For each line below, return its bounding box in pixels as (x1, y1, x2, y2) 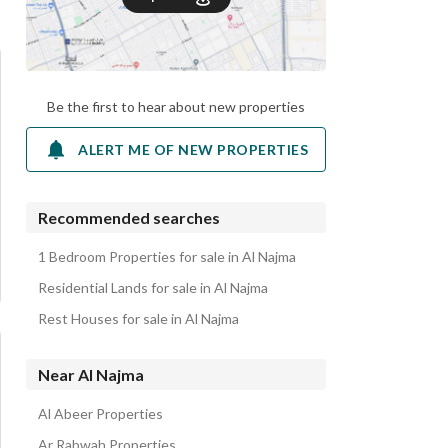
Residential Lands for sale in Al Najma (38, 279, 268, 296)
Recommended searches (38, 208, 220, 227)
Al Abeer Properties (38, 405, 163, 422)
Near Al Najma (38, 365, 144, 384)
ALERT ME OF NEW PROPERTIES (78, 140, 308, 158)
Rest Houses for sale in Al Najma (38, 310, 239, 327)
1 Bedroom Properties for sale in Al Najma (38, 248, 296, 265)
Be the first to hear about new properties (47, 98, 305, 115)
